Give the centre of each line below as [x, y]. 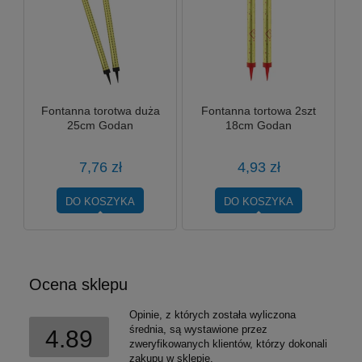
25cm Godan [101, 125]
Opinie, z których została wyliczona [213, 315]
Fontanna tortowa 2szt [259, 110]
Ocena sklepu [78, 285]
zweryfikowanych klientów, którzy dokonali [228, 344]
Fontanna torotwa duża [100, 110]
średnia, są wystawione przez [198, 330]
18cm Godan [259, 125]
